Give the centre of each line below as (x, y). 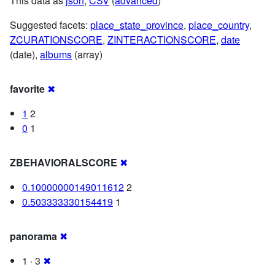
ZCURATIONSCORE (56, 39)
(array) (87, 54)
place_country (219, 25)
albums (56, 54)
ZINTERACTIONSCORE (162, 39)
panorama (33, 236)
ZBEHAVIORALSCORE (64, 162)
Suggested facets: (50, 25)
